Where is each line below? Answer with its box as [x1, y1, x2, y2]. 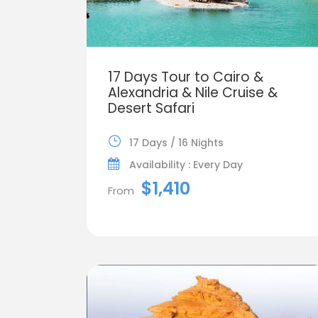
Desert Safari [108, 98, 194, 118]
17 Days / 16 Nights [129, 135, 224, 150]
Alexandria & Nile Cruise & [108, 82, 278, 102]
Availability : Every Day [129, 157, 243, 172]
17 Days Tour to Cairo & [108, 67, 263, 87]
